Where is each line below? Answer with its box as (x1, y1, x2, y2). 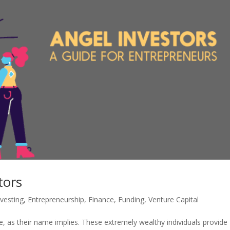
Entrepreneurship (28, 194, 85, 204)
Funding (118, 194, 145, 204)
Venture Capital (148, 194, 199, 204)
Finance (88, 194, 114, 204)
